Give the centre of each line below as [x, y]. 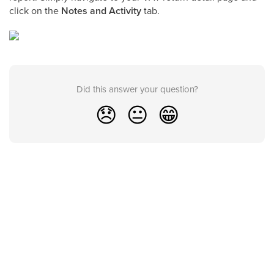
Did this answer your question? [137, 89]
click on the [35, 10]
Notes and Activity [101, 11]
